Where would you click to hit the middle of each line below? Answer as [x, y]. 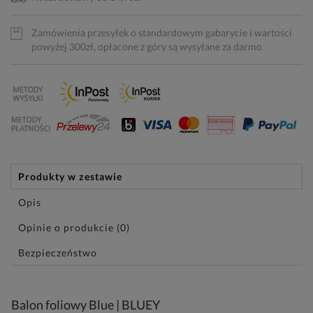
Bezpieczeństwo [58, 253]
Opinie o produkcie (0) [74, 227]
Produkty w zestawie [70, 176]
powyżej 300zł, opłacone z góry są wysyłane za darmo [147, 46]
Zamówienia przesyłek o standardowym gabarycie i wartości [162, 32]
